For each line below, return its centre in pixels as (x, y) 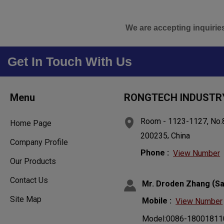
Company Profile (39, 142)
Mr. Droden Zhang (176, 184)
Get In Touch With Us (70, 61)
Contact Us (29, 180)
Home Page (31, 123)
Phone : (155, 152)
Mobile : (157, 200)
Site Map (26, 199)
